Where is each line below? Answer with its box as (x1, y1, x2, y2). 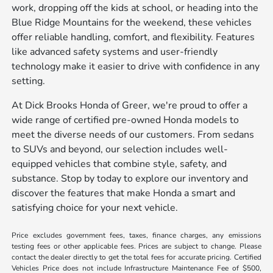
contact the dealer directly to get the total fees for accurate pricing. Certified (12, 252, 261, 262)
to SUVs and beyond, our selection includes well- (12, 142, 229, 156)
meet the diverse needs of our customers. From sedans (12, 127, 255, 141)
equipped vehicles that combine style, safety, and (12, 157, 227, 171)
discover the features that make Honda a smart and (12, 186, 236, 200)
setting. (12, 74, 46, 88)
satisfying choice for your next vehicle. (12, 200, 179, 214)
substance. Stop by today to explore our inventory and (12, 171, 249, 185)
